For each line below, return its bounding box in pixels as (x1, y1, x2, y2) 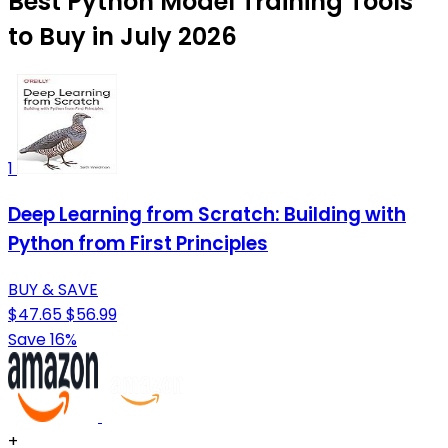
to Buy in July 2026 (8, 20, 237, 54)
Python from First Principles (8, 230, 268, 258)
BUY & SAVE (8, 277, 98, 301)
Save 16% (8, 327, 77, 351)
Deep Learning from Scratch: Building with (8, 201, 406, 229)
